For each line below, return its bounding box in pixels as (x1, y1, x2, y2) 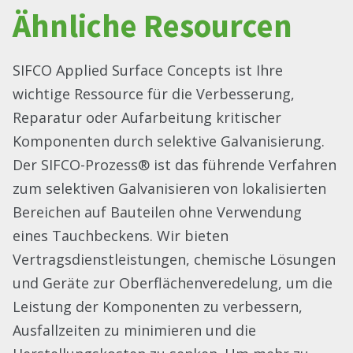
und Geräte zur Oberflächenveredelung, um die (13, 273, 333, 292)
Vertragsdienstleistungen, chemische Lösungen (13, 249, 336, 269)
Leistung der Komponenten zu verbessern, (13, 296, 303, 316)
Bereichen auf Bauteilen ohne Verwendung (13, 202, 302, 221)
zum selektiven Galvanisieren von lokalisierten (13, 178, 326, 198)
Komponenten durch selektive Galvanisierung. (13, 131, 325, 150)
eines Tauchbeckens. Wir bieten (13, 225, 229, 245)
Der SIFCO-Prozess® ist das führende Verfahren (13, 154, 336, 174)
